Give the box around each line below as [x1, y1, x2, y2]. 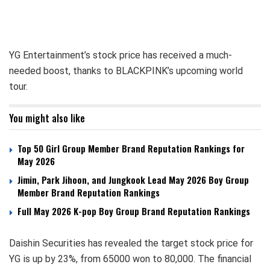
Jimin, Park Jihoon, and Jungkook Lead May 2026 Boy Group [17, 172, 249, 186]
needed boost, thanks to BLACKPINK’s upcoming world [9, 64, 243, 77]
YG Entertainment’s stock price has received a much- [9, 49, 232, 61]
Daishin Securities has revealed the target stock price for [9, 237, 253, 249]
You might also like [9, 110, 85, 125]
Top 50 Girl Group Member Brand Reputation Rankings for [17, 141, 245, 155]
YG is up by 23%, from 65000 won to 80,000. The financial [9, 253, 251, 265]
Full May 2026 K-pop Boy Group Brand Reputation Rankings [17, 204, 250, 218]
